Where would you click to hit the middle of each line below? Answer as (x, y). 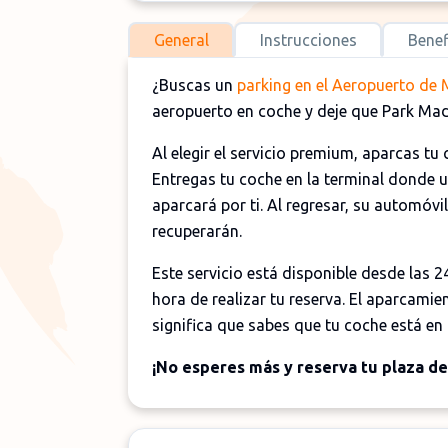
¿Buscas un (194, 85)
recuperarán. (197, 231)
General (181, 39)
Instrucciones (308, 39)
